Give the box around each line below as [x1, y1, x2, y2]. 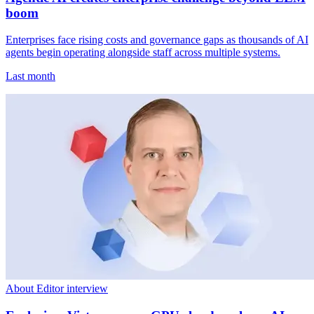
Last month [6, 70, 55, 83]
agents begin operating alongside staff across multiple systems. [6, 46, 280, 59]
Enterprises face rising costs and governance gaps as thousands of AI [6, 34, 308, 46]
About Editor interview [6, 282, 108, 295]
